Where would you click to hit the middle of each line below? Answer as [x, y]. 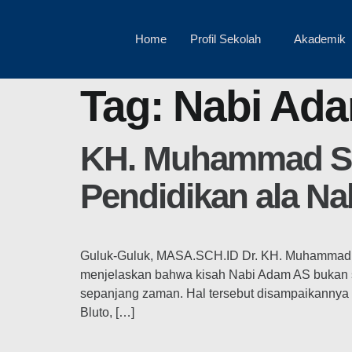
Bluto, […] [107, 312]
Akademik [320, 39]
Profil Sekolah [226, 39]
